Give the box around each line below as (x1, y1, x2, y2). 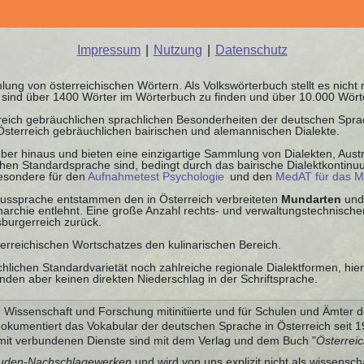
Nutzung (153, 42, 202, 57)
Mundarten (281, 192, 341, 206)
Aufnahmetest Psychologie (88, 169, 224, 183)
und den (227, 169, 275, 183)
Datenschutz (214, 42, 288, 57)
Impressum (76, 42, 141, 57)
